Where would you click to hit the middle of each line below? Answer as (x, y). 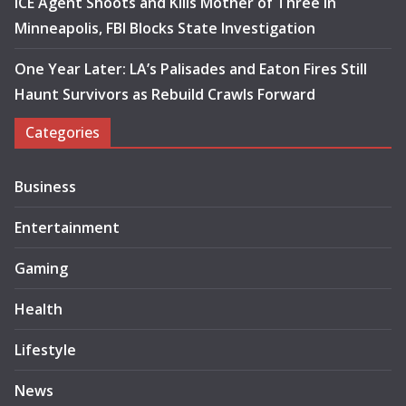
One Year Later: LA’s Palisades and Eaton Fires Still (191, 69)
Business (45, 187)
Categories (63, 133)
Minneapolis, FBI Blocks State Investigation (165, 29)
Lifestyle (45, 350)
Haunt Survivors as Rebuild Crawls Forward (165, 95)
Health (39, 309)
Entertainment (67, 228)
